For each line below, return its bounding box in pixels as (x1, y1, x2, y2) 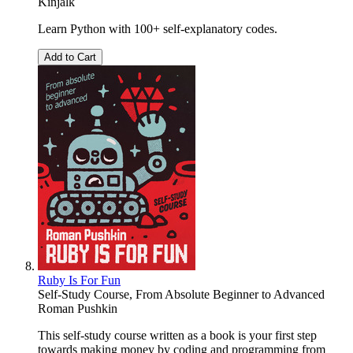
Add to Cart (44, 51, 96, 64)
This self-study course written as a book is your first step (38, 329, 317, 343)
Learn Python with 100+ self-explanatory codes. (38, 22, 277, 36)
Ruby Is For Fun (38, 273, 121, 288)
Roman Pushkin (38, 302, 117, 316)
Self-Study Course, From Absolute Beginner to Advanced (38, 288, 325, 302)
